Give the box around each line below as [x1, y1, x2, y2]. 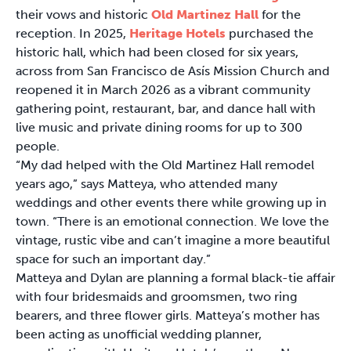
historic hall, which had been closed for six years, [16, 44, 299, 60]
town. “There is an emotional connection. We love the [16, 213, 329, 229]
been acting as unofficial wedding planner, [16, 326, 262, 342]
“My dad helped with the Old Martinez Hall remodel [16, 157, 314, 172]
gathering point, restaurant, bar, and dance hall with [16, 100, 316, 116]
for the [259, 6, 301, 22]
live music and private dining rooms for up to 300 [16, 119, 302, 135]
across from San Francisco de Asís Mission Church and [16, 63, 330, 78]
